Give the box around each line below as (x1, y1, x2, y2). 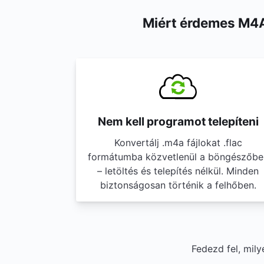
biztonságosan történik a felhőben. (100, 179, 256, 191)
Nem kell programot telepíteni (97, 114, 259, 128)
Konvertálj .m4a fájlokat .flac (114, 137, 242, 148)
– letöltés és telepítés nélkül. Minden (97, 165, 259, 177)
